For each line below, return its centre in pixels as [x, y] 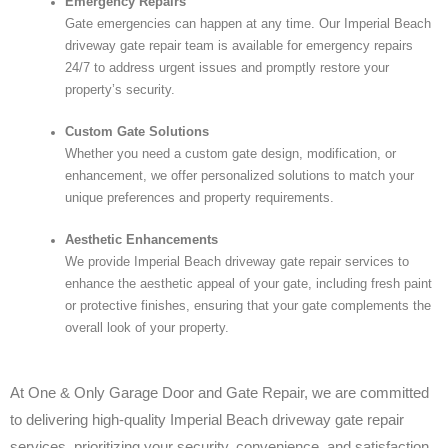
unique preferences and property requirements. [199, 197]
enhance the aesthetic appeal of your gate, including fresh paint [248, 283]
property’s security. [120, 89]
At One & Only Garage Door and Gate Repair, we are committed [219, 392]
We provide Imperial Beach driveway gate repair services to [237, 261]
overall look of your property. [147, 327]
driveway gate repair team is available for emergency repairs [239, 45]
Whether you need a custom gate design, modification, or [230, 153]
